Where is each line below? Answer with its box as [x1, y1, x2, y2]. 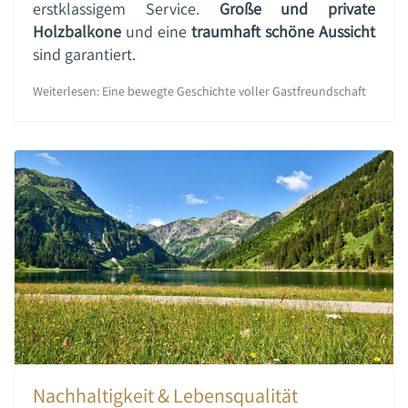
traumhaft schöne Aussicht [191, 21, 375, 43]
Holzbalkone [33, 21, 121, 43]
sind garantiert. [33, 44, 136, 66]
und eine [121, 21, 191, 43]
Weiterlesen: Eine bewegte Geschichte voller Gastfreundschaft [33, 83, 366, 100]
